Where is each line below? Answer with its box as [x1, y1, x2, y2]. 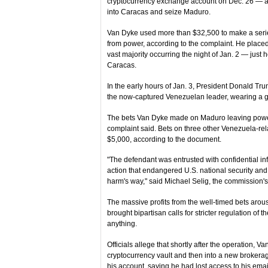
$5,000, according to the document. [107, 135, 221, 144]
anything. [107, 220, 137, 229]
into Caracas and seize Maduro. [107, 8, 211, 17]
